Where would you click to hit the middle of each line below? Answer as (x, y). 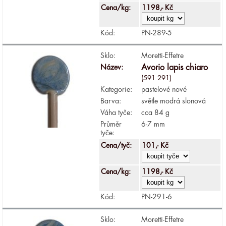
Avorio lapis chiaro (175, 67)
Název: (112, 67)
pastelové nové (164, 89)
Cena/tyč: (118, 145)
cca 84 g (156, 112)
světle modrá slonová (174, 101)
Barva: (111, 101)
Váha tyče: (117, 112)
